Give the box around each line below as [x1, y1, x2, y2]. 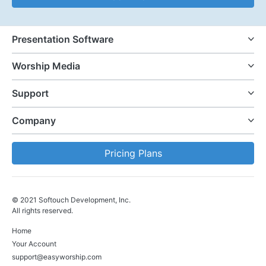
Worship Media [12, 60, 80, 72]
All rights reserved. [12, 206, 73, 216]
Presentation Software [12, 33, 113, 45]
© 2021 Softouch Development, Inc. [12, 195, 131, 205]
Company [12, 114, 56, 126]
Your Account [12, 239, 56, 249]
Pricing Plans [104, 147, 162, 160]
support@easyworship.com [12, 252, 102, 262]
